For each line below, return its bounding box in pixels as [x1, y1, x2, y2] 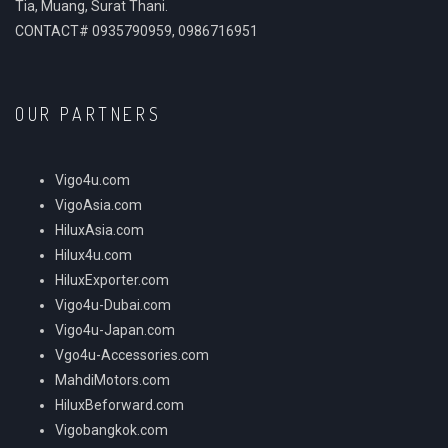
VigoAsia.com [55, 196, 142, 213]
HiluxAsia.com [55, 221, 144, 238]
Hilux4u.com [55, 246, 132, 263]
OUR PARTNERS [15, 102, 162, 125]
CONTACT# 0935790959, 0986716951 [15, 22, 258, 39]
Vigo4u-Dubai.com [55, 296, 171, 313]
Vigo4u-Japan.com [55, 321, 175, 338]
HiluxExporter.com [55, 271, 169, 288]
